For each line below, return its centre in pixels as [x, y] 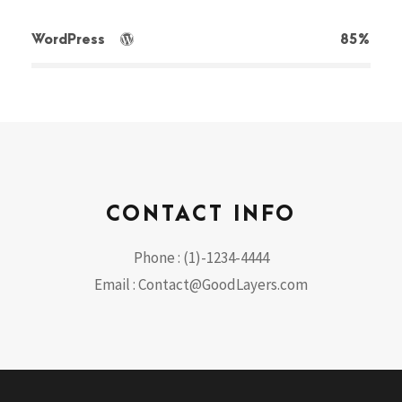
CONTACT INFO [201, 214]
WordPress [70, 39]
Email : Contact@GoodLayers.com [201, 284]
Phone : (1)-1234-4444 [201, 257]
